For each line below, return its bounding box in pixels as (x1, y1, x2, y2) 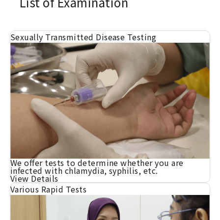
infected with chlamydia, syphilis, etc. (10, 164, 158, 176)
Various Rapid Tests (10, 183, 87, 195)
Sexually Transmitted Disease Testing (10, 30, 157, 43)
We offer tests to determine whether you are (10, 156, 184, 168)
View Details (10, 172, 58, 184)
